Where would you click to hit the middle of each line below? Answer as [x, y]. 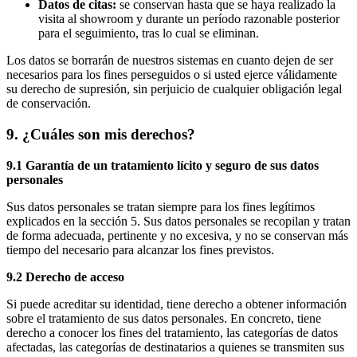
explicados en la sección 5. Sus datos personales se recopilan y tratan [178, 221]
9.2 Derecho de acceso [65, 277]
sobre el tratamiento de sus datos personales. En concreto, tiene [164, 318]
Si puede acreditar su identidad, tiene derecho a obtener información [177, 304]
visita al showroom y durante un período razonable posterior [189, 19]
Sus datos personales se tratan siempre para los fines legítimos [161, 206]
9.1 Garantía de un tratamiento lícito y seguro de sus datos [163, 165]
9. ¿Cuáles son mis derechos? [101, 134]
